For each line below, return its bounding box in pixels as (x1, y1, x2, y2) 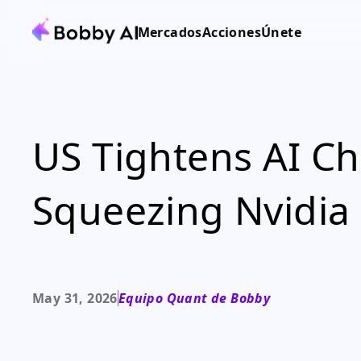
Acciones (201, 23, 262, 41)
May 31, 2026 (32, 289, 118, 307)
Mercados (137, 23, 202, 41)
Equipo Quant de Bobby (118, 289, 271, 307)
